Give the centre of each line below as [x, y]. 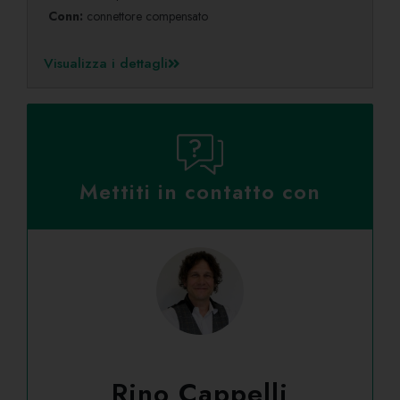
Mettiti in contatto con [200, 192]
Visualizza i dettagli [106, 64]
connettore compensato [148, 17]
